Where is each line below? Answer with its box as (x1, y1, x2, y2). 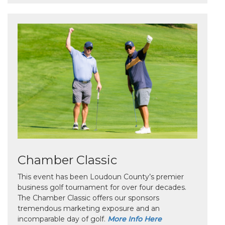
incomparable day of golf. (18, 214, 107, 224)
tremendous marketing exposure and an (18, 204, 160, 213)
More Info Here (107, 214, 162, 224)
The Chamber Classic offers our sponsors (18, 193, 159, 203)
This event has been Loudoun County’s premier (18, 172, 184, 182)
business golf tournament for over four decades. (18, 183, 186, 192)
